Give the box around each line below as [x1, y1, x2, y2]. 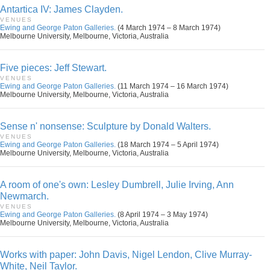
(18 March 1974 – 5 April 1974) [116, 140, 219, 149]
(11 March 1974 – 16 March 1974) [116, 82, 228, 90]
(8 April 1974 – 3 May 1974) [116, 210, 208, 219]
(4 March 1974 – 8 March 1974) [116, 24, 221, 32]
